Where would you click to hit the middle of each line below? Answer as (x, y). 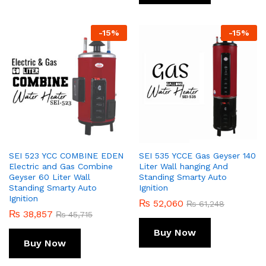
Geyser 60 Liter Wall (50, 177)
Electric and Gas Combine (61, 166)
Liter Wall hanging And (183, 166)
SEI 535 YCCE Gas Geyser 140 (197, 155)
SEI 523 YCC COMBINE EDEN (66, 155)
